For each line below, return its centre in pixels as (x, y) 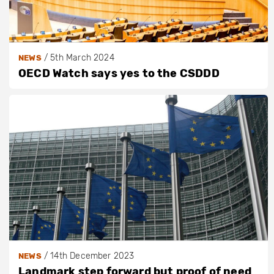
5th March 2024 (82, 58)
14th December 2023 (92, 256)
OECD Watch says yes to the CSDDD (119, 74)
